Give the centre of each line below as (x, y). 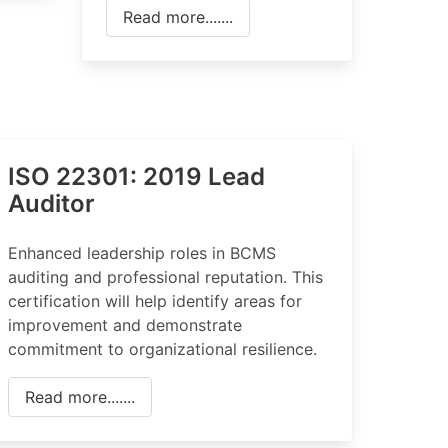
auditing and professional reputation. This (165, 277)
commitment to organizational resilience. (162, 349)
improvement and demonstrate (124, 325)
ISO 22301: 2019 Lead (136, 176)
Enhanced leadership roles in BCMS (141, 253)
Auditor (51, 203)
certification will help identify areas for (154, 301)
